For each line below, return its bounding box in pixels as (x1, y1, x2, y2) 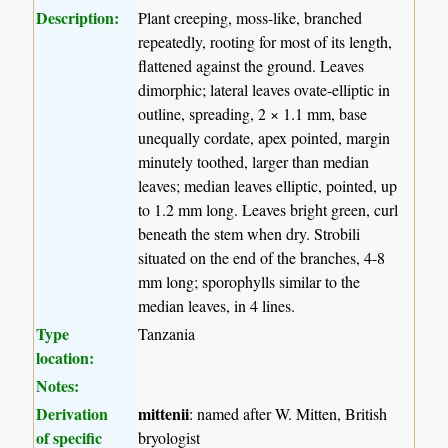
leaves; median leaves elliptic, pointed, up (138, 174, 398, 196)
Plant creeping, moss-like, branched (138, 6, 363, 28)
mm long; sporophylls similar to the (138, 270, 361, 292)
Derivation (36, 401, 109, 425)
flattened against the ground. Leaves (138, 54, 365, 76)
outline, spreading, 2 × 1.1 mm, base (138, 102, 368, 124)
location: (36, 345, 95, 369)
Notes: (36, 373, 80, 397)
